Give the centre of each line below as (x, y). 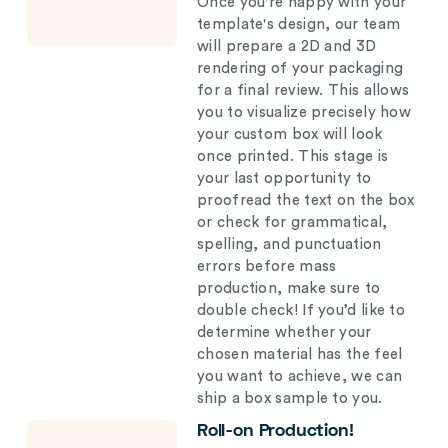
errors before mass (267, 266)
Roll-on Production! (275, 431)
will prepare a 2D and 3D (287, 46)
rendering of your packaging (300, 68)
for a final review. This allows (303, 90)
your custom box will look (290, 134)
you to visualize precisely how (304, 112)
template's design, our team (299, 24)
